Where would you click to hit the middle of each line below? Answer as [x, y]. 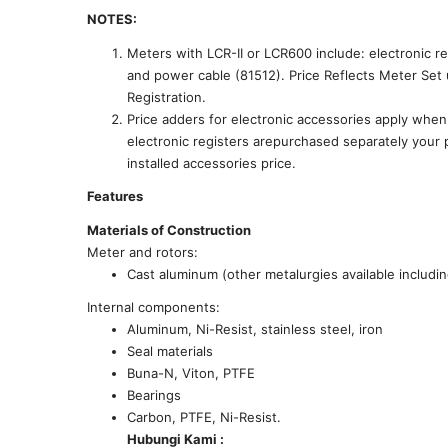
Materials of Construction [169, 229]
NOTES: [112, 19]
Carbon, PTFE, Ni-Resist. [204, 417]
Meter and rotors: [142, 251]
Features [115, 196]
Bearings [154, 395]
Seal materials [170, 351]
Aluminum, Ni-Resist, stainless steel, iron [255, 329]
